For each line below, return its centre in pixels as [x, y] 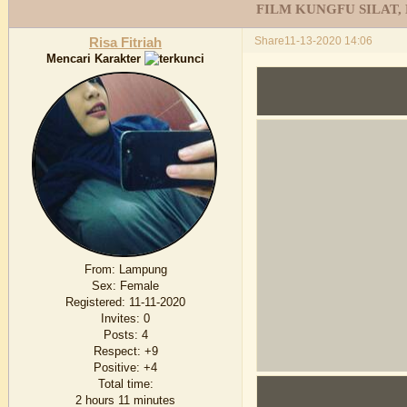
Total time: [125, 384]
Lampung [141, 270]
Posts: [120, 335]
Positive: [117, 368]
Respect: [117, 352]
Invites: [121, 319]
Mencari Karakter [96, 58]
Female [138, 286]
